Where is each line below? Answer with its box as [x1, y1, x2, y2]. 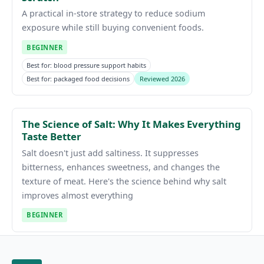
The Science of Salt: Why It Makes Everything [22, 117, 241, 131]
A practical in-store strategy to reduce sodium [22, 8, 205, 19]
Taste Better [22, 130, 81, 144]
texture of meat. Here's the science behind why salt [22, 175, 226, 187]
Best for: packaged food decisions [27, 74, 130, 83]
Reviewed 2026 [139, 74, 185, 83]
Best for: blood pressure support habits [27, 60, 147, 70]
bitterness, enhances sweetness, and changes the [22, 161, 220, 173]
